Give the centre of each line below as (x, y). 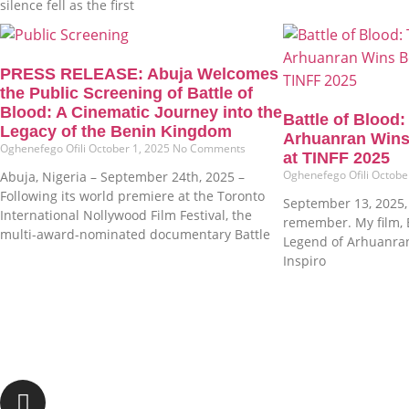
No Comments (209, 149)
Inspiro (304, 261)
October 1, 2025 (131, 149)
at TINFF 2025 (336, 158)
